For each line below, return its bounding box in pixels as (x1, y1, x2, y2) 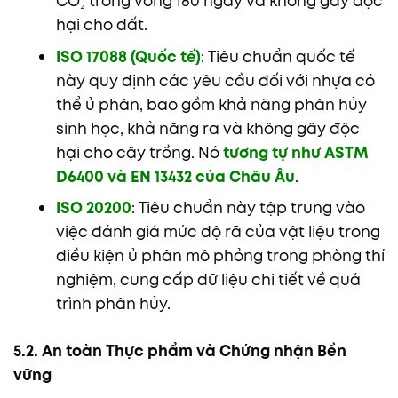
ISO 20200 (55, 197, 131, 219)
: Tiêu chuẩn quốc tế (200, 45, 355, 68)
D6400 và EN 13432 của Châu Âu (55, 165, 295, 187)
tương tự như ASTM (222, 141, 369, 163)
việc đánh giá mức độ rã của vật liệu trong (55, 221, 380, 243)
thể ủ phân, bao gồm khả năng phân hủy (55, 93, 367, 115)
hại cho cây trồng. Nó (55, 141, 223, 163)
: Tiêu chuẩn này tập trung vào (131, 197, 365, 219)
